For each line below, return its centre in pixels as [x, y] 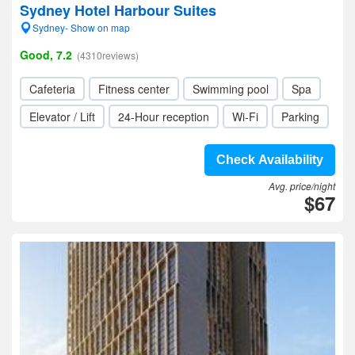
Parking [300, 116]
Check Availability [270, 160]
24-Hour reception [164, 116]
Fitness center [134, 89]
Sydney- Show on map [81, 27]
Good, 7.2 [46, 55]
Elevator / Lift [62, 116]
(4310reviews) [108, 55]
